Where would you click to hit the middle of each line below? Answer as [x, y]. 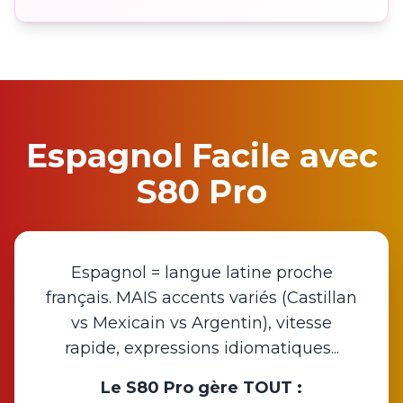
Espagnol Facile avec [201, 156]
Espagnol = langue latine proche [201, 273]
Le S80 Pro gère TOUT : [201, 388]
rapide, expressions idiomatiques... [201, 348]
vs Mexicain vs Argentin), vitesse [201, 323]
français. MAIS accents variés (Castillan [201, 298]
